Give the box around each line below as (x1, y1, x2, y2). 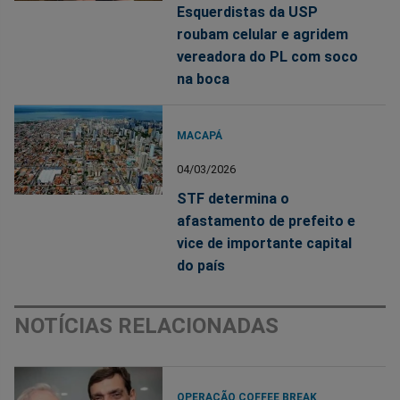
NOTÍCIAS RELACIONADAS (14, 313, 279, 339)
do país (177, 257, 226, 275)
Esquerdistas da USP (177, 4, 319, 21)
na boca (177, 71, 230, 88)
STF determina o (177, 190, 290, 208)
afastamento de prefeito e (177, 212, 356, 230)
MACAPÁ (177, 129, 223, 143)
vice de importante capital (177, 235, 353, 253)
